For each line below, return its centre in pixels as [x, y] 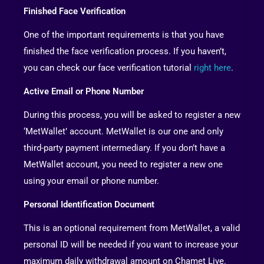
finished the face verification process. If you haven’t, [125, 52]
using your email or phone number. [91, 181]
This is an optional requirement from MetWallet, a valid [132, 228]
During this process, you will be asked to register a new [132, 115]
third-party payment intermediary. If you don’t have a [124, 148]
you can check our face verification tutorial [109, 68]
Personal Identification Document [89, 205]
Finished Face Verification [75, 11]
